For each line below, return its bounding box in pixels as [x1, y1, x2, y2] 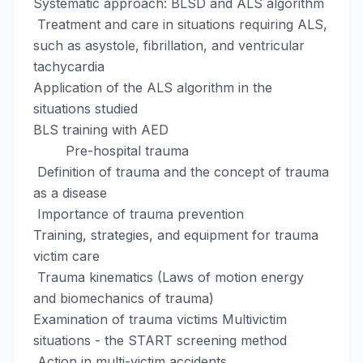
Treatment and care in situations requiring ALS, [33, 16, 327, 32]
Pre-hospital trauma [33, 143, 189, 159]
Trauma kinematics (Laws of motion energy [33, 269, 304, 285]
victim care [33, 248, 100, 264]
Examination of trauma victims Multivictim [33, 311, 287, 327]
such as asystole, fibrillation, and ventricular [33, 37, 305, 53]
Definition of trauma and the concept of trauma [33, 164, 329, 180]
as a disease [33, 185, 107, 201]
